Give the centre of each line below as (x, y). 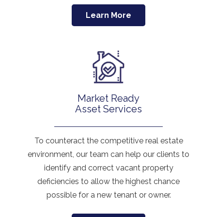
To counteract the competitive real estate (108, 140)
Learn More (108, 15)
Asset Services (108, 109)
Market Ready (108, 99)
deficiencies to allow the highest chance (108, 181)
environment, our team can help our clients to (108, 154)
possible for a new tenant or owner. (108, 195)
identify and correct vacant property (108, 168)
